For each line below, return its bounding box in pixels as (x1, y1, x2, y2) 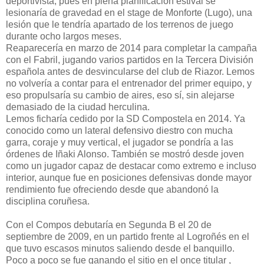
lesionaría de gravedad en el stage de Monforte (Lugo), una (6, 7, 252, 18)
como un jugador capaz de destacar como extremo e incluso (6, 160, 256, 171)
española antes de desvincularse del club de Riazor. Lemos (6, 66, 255, 77)
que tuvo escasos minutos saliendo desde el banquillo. (6, 243, 235, 253)
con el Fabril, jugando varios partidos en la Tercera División (6, 54, 253, 65)
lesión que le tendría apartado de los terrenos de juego (6, 19, 233, 29)
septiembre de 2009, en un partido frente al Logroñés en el (6, 231, 249, 242)
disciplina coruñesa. (6, 196, 90, 206)
